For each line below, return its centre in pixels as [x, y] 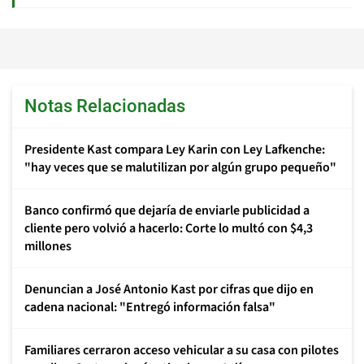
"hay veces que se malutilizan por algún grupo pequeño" [180, 167]
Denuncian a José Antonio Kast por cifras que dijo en [169, 289]
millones [48, 246]
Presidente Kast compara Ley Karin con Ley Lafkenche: [175, 149]
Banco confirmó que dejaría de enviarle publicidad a [167, 210]
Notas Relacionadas [105, 106]
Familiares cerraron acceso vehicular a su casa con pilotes [182, 350]
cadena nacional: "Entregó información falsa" [150, 307]
